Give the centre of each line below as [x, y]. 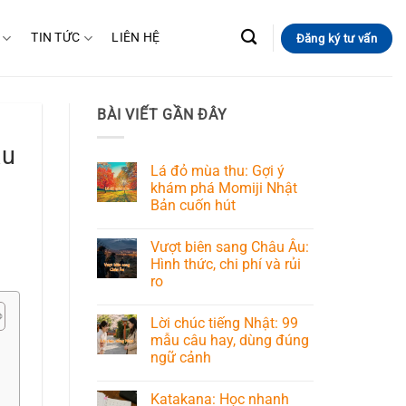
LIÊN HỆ [136, 38]
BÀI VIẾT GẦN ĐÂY [162, 115]
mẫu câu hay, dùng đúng [230, 340]
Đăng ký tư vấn [337, 38]
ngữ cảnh [181, 357]
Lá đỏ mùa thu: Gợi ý [217, 170]
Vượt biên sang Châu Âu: [230, 246]
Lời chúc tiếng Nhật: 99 [224, 323]
